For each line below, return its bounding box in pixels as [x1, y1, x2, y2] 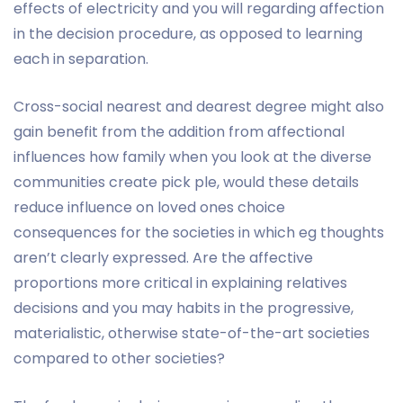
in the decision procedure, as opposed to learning [13, 22, 363, 44]
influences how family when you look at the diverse [13, 146, 372, 167]
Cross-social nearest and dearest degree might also [13, 95, 384, 117]
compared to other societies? [13, 347, 225, 369]
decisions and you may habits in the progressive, [13, 297, 354, 318]
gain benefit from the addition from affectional [13, 121, 345, 142]
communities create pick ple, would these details [13, 171, 359, 193]
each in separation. [13, 48, 148, 69]
